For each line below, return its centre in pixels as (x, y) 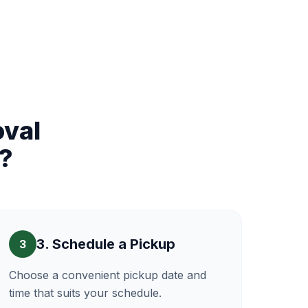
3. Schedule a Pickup (106, 244)
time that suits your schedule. (85, 293)
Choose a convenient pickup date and (108, 275)
